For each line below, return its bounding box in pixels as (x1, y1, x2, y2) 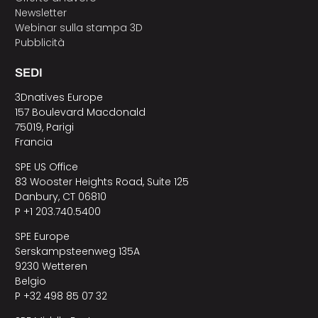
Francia (14, 135, 53, 150)
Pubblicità (14, 35, 65, 50)
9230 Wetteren (14, 259, 87, 274)
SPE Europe (14, 229, 70, 244)
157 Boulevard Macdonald (14, 105, 146, 120)
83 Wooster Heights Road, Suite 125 (14, 175, 189, 190)
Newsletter (14, 5, 67, 20)
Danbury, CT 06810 (14, 190, 106, 204)
